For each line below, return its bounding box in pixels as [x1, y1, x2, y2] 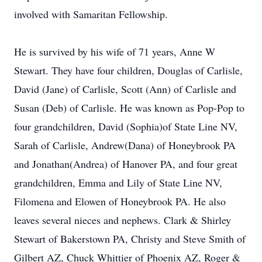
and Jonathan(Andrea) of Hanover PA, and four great [14, 157, 237, 171]
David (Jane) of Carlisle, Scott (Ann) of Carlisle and [14, 82, 236, 96]
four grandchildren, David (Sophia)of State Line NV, [14, 119, 237, 133]
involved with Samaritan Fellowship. [14, 7, 168, 21]
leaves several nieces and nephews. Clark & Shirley [14, 213, 231, 227]
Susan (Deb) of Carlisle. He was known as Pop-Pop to [14, 101, 244, 115]
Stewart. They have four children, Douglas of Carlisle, [14, 63, 243, 77]
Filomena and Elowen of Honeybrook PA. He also [14, 194, 226, 208]
